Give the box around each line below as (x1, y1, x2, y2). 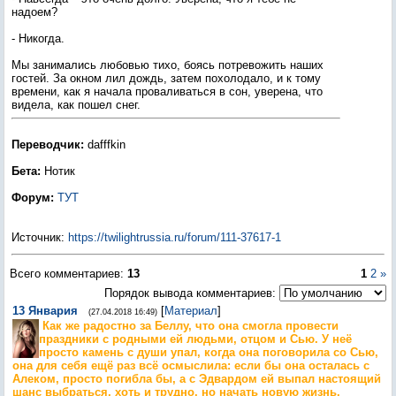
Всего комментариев (10, 267, 120, 280)
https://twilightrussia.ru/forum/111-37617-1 (68, 231, 281, 244)
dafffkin (84, 138, 126, 151)
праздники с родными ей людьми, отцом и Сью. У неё (39, 332, 352, 346)
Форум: (11, 191, 54, 204)
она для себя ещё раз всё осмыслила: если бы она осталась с (12, 359, 369, 372)
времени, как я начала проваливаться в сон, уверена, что (11, 85, 323, 98)
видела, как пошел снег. (11, 98, 141, 111)
